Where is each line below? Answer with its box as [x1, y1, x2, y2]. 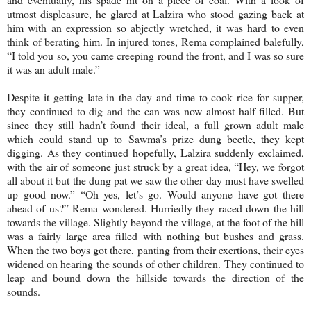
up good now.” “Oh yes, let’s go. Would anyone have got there [7, 186, 304, 201]
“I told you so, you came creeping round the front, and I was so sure [7, 47, 304, 62]
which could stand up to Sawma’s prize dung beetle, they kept [7, 131, 304, 146]
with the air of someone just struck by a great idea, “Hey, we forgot [7, 158, 304, 174]
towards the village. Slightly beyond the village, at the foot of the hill [7, 214, 304, 229]
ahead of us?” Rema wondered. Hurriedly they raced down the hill [7, 200, 304, 215]
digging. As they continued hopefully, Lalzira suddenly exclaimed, [7, 144, 304, 160]
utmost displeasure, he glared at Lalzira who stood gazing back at [7, 6, 304, 21]
